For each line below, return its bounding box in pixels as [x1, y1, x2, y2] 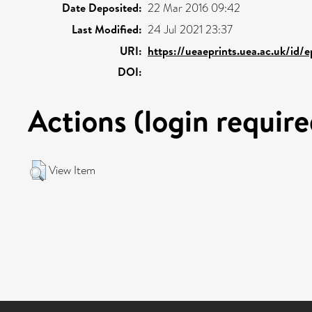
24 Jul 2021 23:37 [148, 22, 233, 38]
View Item [49, 162, 95, 178]
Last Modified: [72, 22, 142, 37]
